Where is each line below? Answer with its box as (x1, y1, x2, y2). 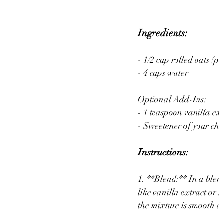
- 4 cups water (138, 67, 188, 78)
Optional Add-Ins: (138, 93, 206, 105)
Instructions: (138, 146, 189, 158)
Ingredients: (138, 26, 188, 39)
